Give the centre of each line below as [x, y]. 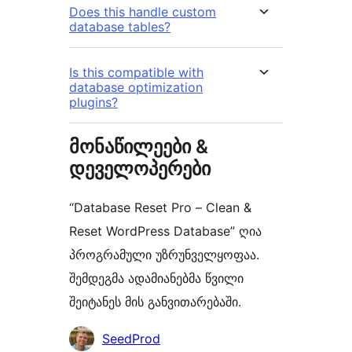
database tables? [120, 26]
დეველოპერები [140, 168]
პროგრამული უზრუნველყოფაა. [164, 254]
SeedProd [131, 338]
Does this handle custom [143, 11]
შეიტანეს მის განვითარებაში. [155, 301]
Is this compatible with [136, 72]
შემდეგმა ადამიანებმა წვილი [156, 278]
